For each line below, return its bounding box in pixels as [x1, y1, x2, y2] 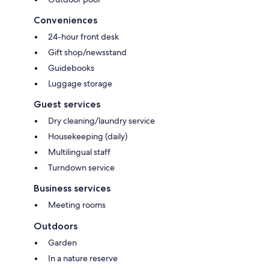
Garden [48, 237, 77, 248]
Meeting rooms [48, 199, 106, 210]
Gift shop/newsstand [48, 46, 127, 58]
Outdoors [34, 220, 77, 232]
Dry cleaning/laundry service [48, 115, 155, 126]
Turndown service [48, 162, 115, 173]
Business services [34, 182, 110, 194]
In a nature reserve [48, 252, 118, 264]
